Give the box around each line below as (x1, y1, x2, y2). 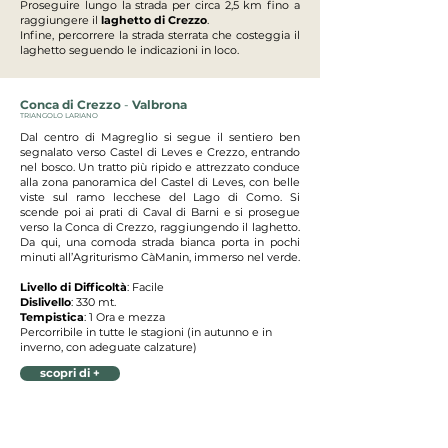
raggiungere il (20, 13, 101, 27)
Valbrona (132, 97, 187, 112)
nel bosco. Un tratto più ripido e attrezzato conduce (20, 160, 300, 174)
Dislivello (20, 295, 71, 309)
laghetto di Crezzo (101, 13, 207, 27)
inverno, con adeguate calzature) (20, 340, 197, 354)
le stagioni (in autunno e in (128, 325, 272, 339)
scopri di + (40, 366, 100, 380)
